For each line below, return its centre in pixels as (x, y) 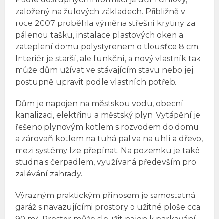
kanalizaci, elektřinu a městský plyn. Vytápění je (108, 115)
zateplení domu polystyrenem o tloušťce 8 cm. (108, 47)
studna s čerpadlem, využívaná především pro (106, 162)
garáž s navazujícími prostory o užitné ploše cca (108, 207)
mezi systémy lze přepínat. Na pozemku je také (108, 151)
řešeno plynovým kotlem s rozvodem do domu (107, 127)
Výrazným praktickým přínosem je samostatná (105, 196)
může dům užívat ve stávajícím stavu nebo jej (104, 70)
